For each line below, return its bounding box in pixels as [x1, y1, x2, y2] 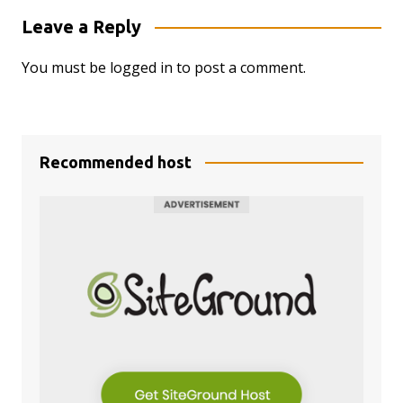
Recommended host [39, 152, 192, 171]
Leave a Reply [21, 15, 141, 37]
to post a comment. [172, 57, 306, 77]
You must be [21, 57, 110, 77]
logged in [109, 57, 173, 77]
